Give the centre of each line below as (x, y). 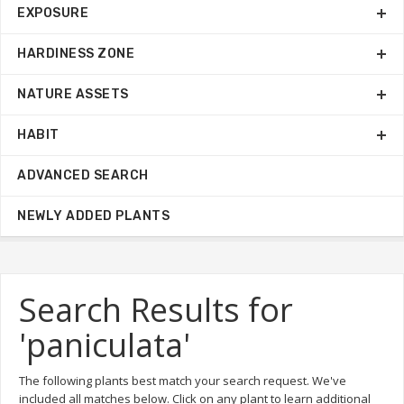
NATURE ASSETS (73, 94)
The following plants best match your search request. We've (183, 381)
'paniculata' (105, 345)
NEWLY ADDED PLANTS (93, 216)
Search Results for (156, 310)
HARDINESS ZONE (76, 54)
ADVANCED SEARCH (83, 175)
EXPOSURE (53, 13)
